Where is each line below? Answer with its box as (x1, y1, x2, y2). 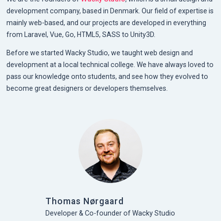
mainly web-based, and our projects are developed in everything (6, 19, 207, 27)
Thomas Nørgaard (45, 196, 124, 206)
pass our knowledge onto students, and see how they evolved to (6, 72, 209, 80)
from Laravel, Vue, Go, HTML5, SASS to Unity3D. (6, 31, 156, 39)
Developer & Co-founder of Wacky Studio (45, 209, 176, 217)
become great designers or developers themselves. (6, 84, 168, 92)
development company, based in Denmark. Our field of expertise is (6, 7, 214, 15)
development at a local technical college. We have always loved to (6, 60, 214, 69)
